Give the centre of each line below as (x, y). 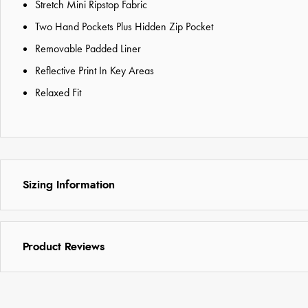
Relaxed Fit (58, 92)
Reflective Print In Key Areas (95, 70)
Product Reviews (64, 246)
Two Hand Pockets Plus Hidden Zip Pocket (124, 26)
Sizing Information (69, 185)
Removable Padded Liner (88, 48)
